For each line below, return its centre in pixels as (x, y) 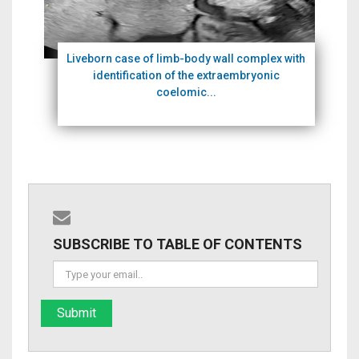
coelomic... (186, 92)
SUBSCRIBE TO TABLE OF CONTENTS (177, 244)
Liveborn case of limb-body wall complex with (186, 58)
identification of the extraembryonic (186, 75)
